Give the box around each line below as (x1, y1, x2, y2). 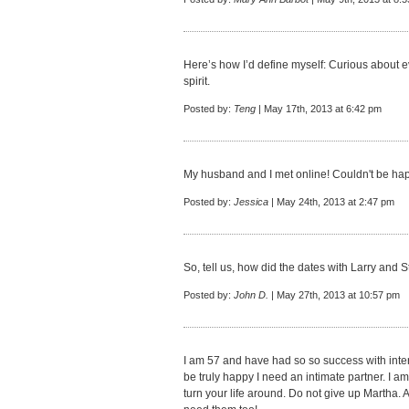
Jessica (234, 196, 268, 207)
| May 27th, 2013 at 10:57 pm (268, 289, 400, 300)
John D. (234, 289, 268, 300)
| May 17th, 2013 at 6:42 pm (256, 103, 382, 114)
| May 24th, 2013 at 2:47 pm (268, 196, 394, 207)
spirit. (184, 75, 210, 88)
